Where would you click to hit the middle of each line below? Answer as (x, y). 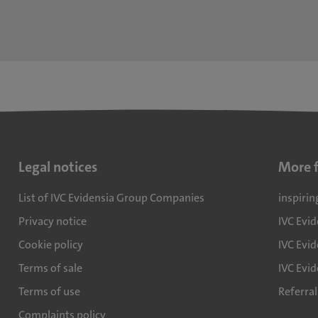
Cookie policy (50, 245)
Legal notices (57, 167)
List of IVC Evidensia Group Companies (111, 198)
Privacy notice (52, 221)
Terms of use (49, 291)
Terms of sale (50, 268)
